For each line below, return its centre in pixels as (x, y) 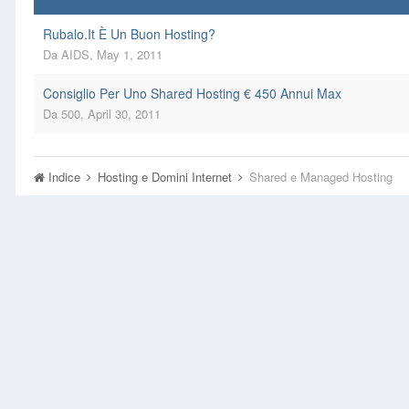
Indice (64, 177)
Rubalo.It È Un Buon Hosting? (129, 34)
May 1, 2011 (130, 54)
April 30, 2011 (124, 114)
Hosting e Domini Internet (167, 177)
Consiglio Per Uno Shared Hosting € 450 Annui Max (192, 93)
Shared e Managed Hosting (321, 177)
